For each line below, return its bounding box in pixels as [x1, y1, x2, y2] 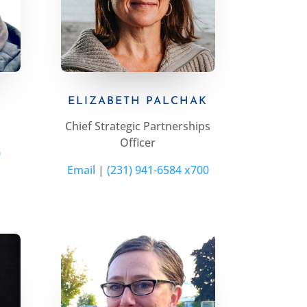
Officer [120, 135, 156, 151]
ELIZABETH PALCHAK [68, 96, 208, 108]
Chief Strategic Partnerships [65, 119, 211, 134]
